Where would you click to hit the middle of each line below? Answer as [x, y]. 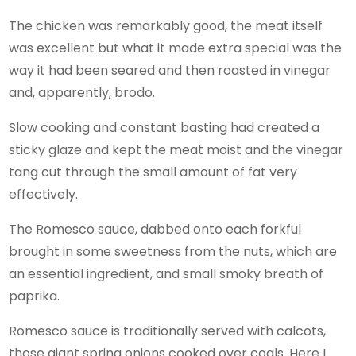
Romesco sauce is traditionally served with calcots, [168, 331]
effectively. [44, 194]
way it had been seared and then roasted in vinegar [170, 70]
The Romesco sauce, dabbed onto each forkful [155, 229]
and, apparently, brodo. [82, 92]
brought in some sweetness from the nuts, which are [173, 251]
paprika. [35, 296]
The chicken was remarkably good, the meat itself [166, 25]
